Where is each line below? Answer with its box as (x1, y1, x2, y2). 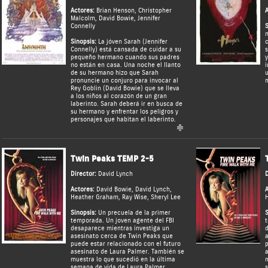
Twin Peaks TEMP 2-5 (70, 154, 154, 165)
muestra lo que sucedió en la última (70, 255, 175, 264)
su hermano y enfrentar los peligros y (70, 108, 178, 116)
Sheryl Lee (150, 193, 181, 202)
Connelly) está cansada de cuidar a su (70, 45, 181, 54)
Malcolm (70, 14, 95, 23)
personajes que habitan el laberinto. (70, 115, 176, 124)
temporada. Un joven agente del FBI (70, 217, 174, 225)
